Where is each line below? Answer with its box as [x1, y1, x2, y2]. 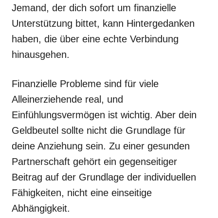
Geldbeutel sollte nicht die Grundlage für [12, 125, 185, 136]
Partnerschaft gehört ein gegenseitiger [12, 156, 177, 167]
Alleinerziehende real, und [12, 94, 123, 105]
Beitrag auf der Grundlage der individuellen [12, 172, 196, 182]
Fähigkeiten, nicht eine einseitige [12, 187, 152, 198]
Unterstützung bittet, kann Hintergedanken [12, 18, 195, 29]
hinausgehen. [12, 49, 70, 60]
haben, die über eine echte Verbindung [12, 34, 179, 44]
